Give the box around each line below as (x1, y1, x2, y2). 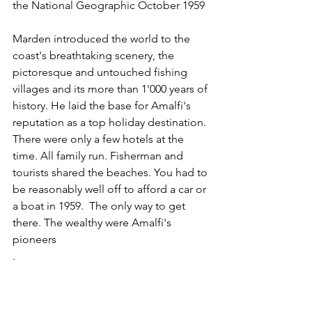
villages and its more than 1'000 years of (13, 81, 210, 95)
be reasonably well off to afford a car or (13, 182, 209, 196)
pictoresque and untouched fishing (13, 65, 190, 79)
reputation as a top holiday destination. (13, 115, 209, 129)
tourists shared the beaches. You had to (13, 165, 210, 179)
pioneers (13, 232, 56, 246)
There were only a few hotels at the (13, 132, 187, 146)
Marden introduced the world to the (13, 31, 193, 45)
